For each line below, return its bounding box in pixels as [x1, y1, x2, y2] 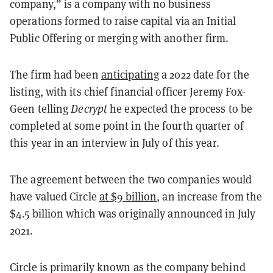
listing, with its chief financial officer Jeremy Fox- [10, 84, 246, 99]
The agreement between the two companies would [10, 172, 252, 186]
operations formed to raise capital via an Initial [10, 13, 236, 28]
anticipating [101, 67, 160, 82]
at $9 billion [99, 189, 157, 204]
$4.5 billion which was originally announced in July [10, 206, 256, 221]
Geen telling [10, 101, 71, 116]
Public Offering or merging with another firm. [10, 30, 229, 45]
